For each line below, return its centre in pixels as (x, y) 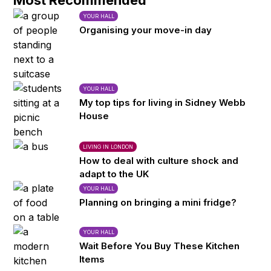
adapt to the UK (114, 174)
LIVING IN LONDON (108, 147)
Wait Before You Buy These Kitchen (160, 246)
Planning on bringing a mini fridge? (158, 202)
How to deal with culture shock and (159, 161)
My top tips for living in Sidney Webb (163, 103)
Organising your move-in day (146, 30)
